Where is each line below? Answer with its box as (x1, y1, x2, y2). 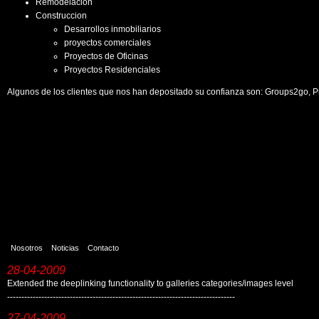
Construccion (36, 11, 87, 21)
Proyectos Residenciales (64, 65, 160, 75)
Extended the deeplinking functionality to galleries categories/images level (7, 278, 293, 288)
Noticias (51, 244, 79, 252)
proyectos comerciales (64, 38, 151, 48)
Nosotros (11, 244, 43, 252)
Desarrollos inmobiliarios (64, 24, 161, 34)
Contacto (88, 244, 119, 252)
